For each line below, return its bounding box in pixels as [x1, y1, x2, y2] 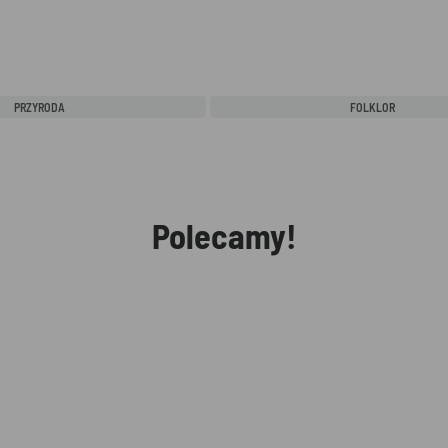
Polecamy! [151, 214, 297, 256]
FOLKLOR [350, 99, 396, 114]
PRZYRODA [13, 99, 65, 114]
